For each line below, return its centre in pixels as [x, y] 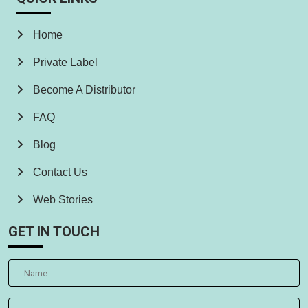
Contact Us [59, 172]
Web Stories [62, 200]
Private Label [64, 62]
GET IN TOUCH [54, 232]
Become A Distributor [83, 90]
